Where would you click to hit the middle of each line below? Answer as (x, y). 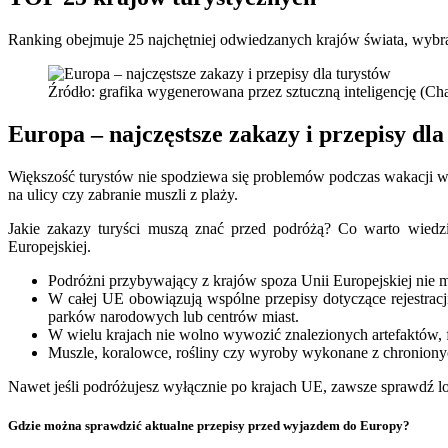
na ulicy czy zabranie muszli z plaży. (123, 194)
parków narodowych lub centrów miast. (173, 316)
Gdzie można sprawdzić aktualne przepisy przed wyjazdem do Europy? (209, 426)
